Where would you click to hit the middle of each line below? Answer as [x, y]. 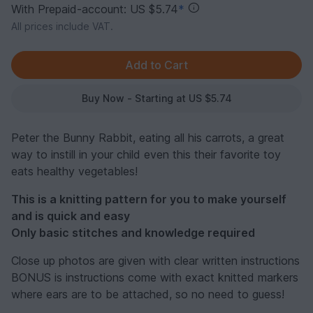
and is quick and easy [71, 216]
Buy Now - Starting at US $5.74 [156, 99]
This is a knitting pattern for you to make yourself [149, 199]
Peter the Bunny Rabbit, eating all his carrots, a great [148, 138]
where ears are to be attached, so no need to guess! [148, 294]
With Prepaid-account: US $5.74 [95, 9]
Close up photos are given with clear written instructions [155, 261]
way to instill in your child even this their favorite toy [146, 155]
